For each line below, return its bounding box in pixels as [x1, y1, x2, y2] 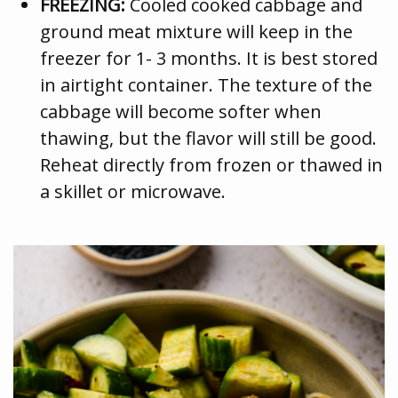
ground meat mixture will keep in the [40, 19, 353, 44]
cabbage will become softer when [40, 99, 322, 123]
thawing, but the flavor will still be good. [40, 125, 377, 150]
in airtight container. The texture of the [40, 72, 372, 97]
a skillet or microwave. [40, 179, 226, 203]
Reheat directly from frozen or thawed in [40, 152, 383, 177]
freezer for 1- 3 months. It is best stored [40, 45, 378, 70]
